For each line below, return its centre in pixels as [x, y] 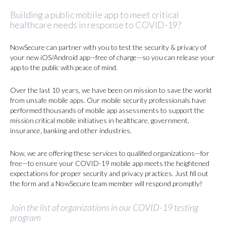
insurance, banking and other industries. [71, 130]
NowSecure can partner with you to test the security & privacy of [108, 47]
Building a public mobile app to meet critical [95, 15]
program [25, 217]
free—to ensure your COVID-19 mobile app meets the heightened [110, 163]
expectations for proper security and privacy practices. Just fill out [109, 173]
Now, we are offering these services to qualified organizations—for [110, 153]
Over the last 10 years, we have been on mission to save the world [111, 90]
